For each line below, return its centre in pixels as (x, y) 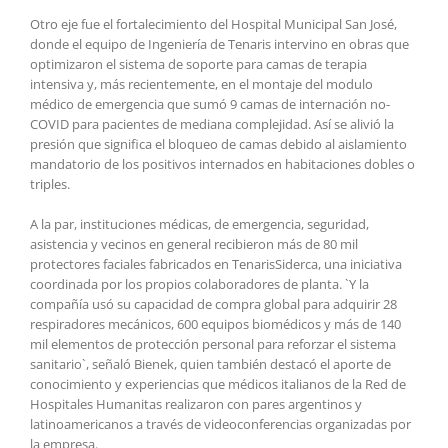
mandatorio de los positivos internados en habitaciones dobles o (222, 163)
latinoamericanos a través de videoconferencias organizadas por (220, 423)
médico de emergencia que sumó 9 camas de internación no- (210, 103)
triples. (50, 183)
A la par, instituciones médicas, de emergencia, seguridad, (199, 223)
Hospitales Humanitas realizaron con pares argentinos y (196, 403)
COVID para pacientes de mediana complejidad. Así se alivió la (212, 123)
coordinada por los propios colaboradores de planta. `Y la (199, 283)
